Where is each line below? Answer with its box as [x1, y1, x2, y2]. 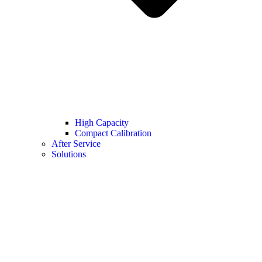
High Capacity [75, 118, 129, 128]
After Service [51, 139, 101, 149]
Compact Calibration [75, 128, 151, 139]
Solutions [51, 149, 86, 160]
